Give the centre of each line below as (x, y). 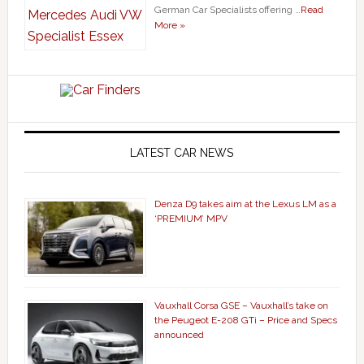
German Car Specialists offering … (227, 10)
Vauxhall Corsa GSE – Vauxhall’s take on (241, 306)
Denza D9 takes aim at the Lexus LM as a (245, 204)
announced (179, 335)
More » (169, 26)
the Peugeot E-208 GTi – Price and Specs (245, 321)
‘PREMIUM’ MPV (191, 219)
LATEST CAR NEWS (182, 153)
